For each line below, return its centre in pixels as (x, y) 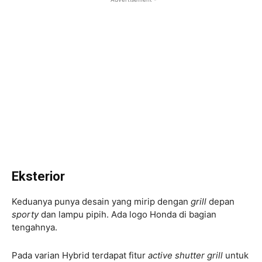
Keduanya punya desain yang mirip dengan (101, 201)
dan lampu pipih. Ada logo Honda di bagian (127, 214)
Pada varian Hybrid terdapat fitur (80, 255)
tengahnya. (36, 227)
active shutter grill (187, 255)
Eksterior (38, 176)
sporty (25, 214)
